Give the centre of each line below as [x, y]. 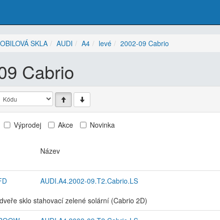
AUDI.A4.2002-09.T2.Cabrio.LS [89, 181]
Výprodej [27, 125]
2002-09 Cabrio [145, 43]
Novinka [102, 125]
